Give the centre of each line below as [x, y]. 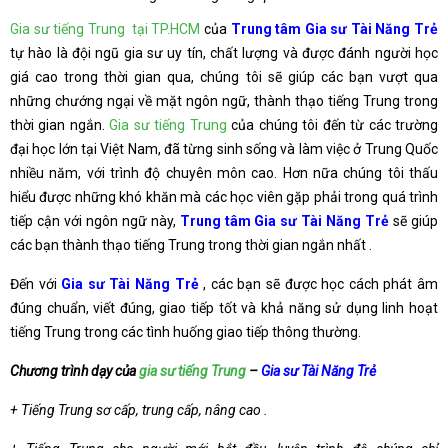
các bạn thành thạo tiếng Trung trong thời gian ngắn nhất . [191, 245]
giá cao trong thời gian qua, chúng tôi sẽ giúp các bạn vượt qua [224, 77]
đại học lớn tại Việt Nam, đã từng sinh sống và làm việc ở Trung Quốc [224, 149]
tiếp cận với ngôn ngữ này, [95, 221]
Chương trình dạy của [74, 371]
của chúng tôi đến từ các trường [332, 125]
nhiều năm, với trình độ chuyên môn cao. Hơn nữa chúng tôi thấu [224, 173]
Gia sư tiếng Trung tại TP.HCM [105, 29]
